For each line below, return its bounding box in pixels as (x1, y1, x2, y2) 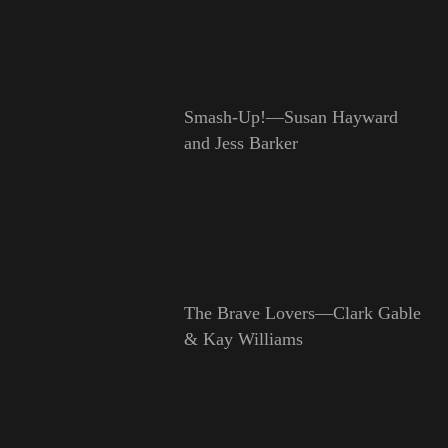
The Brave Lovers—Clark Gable (183, 302, 421, 323)
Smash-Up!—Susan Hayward (183, 107, 398, 128)
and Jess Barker (183, 133, 298, 154)
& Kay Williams (183, 328, 303, 349)
